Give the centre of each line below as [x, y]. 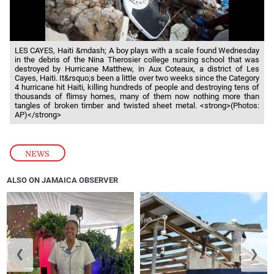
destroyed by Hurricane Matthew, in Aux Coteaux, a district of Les [137, 68]
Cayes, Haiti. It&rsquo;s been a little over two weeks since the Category [137, 78]
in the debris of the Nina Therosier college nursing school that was [137, 59]
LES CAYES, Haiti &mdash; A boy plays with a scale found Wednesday [137, 50]
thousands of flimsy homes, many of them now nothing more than [137, 96]
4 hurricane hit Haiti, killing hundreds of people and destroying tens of [137, 87]
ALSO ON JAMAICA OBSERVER [63, 180]
